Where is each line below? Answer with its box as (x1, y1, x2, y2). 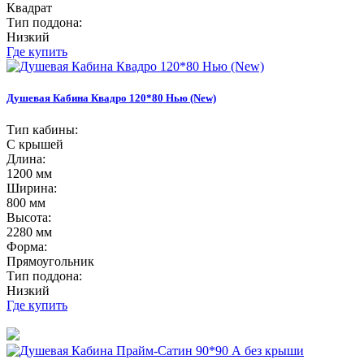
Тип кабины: (6, 123, 78, 137)
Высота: (6, 210, 51, 225)
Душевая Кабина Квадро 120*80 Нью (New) (6, 92, 216, 105)
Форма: (6, 240, 47, 254)
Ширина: (6, 181, 57, 196)
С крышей (6, 137, 63, 152)
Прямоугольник (6, 254, 94, 269)
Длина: (6, 152, 45, 167)
